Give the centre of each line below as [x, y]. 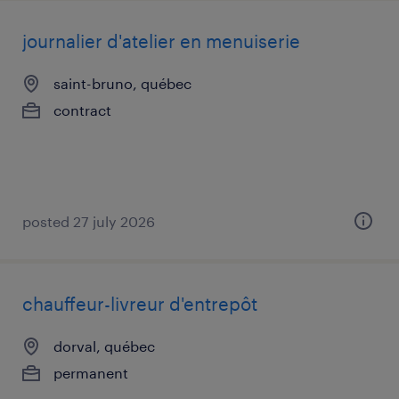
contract [82, 110]
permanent [91, 373]
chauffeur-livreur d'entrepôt [140, 304]
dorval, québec [104, 346]
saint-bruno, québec [122, 83]
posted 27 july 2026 [89, 221]
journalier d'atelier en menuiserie [161, 41]
